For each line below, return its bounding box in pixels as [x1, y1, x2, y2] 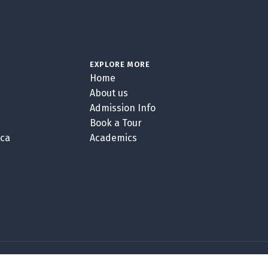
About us [89, 87, 128, 99]
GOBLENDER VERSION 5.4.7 [92, 255, 176, 263]
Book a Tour [89, 117, 142, 129]
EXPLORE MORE [89, 60, 150, 69]
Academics [89, 132, 137, 144]
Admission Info [89, 102, 156, 114]
